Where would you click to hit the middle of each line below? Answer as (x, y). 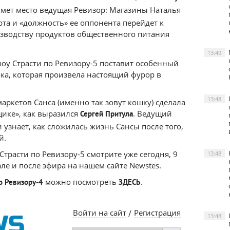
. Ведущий (152, 113)
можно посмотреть (81, 182)
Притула (119, 115)
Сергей (92, 115)
